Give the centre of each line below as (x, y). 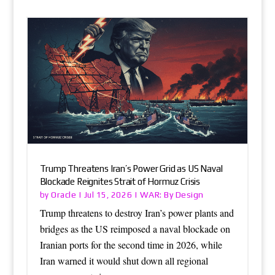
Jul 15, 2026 (108, 195)
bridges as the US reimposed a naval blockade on (135, 229)
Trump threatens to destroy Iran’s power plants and (137, 213)
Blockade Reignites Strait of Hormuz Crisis (120, 182)
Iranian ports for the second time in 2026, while (131, 245)
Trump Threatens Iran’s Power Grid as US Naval (131, 169)
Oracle (64, 195)
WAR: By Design (172, 195)
